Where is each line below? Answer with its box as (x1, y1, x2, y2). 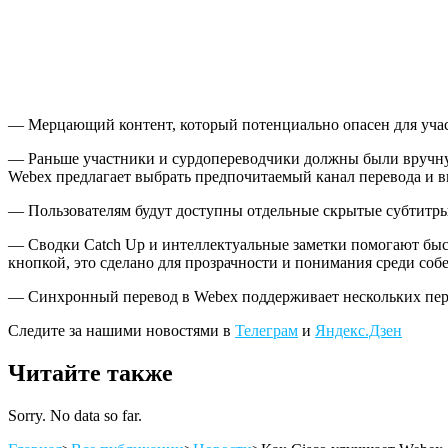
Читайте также (8, 359, 173, 386)
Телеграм (235, 321, 298, 339)
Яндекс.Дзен (315, 321, 402, 339)
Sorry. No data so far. (8, 406, 142, 424)
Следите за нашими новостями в (8, 321, 235, 339)
